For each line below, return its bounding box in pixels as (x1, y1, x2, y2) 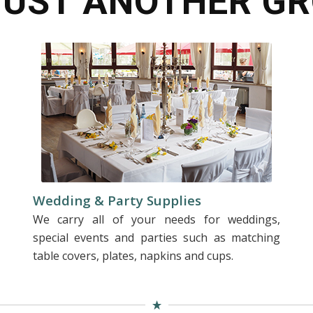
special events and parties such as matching (32, 230, 281, 246)
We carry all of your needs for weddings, (32, 212, 281, 228)
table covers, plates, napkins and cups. (32, 248, 233, 264)
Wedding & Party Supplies (32, 191, 201, 210)
